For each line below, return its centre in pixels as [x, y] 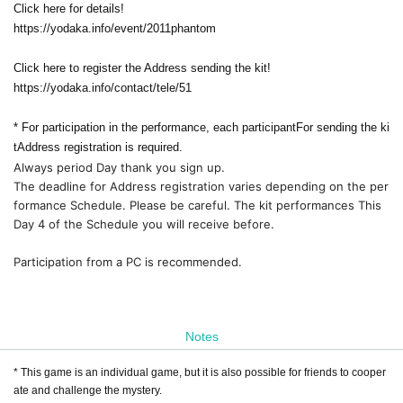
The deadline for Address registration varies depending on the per [201, 186]
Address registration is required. [100, 147]
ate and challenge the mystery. [88, 390]
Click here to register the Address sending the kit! [142, 67]
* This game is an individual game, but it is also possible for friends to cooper [200, 372]
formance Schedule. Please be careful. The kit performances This [197, 205]
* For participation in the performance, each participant [155, 127]
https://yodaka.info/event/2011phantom [115, 28]
